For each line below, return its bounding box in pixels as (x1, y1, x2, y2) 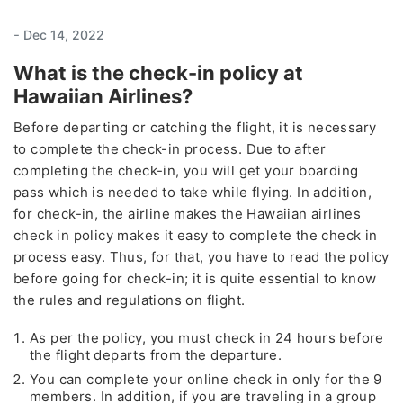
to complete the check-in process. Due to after (13, 139, 327, 157)
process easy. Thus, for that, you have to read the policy (13, 247, 390, 265)
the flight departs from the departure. (30, 345, 286, 363)
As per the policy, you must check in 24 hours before (30, 328, 384, 346)
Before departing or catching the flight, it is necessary (13, 118, 377, 136)
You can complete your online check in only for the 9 (30, 370, 382, 388)
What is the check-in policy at (13, 60, 303, 85)
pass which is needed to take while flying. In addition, (13, 183, 372, 201)
